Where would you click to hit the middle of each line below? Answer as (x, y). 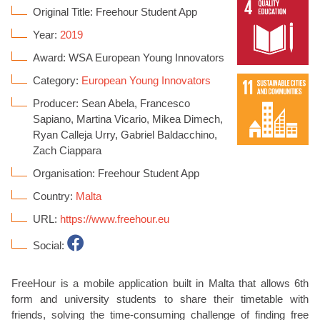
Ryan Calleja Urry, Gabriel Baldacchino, (125, 135)
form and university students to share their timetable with (160, 299)
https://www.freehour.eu (115, 219)
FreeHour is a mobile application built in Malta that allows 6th (160, 283)
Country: (54, 196)
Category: (57, 80)
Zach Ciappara (67, 150)
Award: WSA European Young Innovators (129, 57)
